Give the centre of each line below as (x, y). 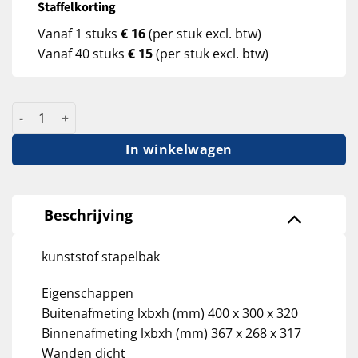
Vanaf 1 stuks (79, 34)
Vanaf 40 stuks (83, 54)
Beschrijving (89, 215)
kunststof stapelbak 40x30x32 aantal (113, 111)
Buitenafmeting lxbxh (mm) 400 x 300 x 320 (169, 313)
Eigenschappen (87, 293)
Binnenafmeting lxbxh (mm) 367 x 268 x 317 (171, 333)
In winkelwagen (179, 150)
